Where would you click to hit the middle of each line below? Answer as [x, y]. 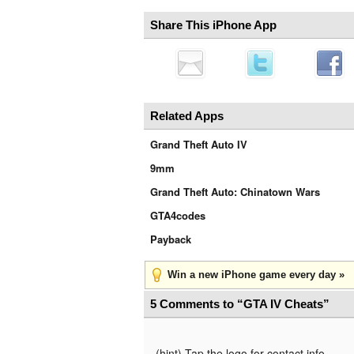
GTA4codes [178, 215]
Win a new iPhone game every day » [256, 275]
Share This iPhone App [213, 25]
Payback [171, 239]
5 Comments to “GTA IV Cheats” [240, 304]
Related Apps [187, 116]
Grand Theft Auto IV [199, 144]
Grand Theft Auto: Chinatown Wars [235, 192]
